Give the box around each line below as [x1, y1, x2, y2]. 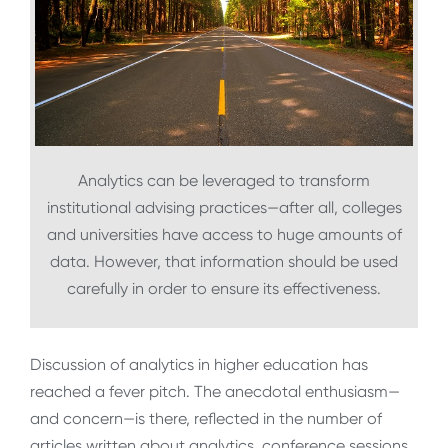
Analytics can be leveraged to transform [78, 171, 370, 191]
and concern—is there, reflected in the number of [30, 408, 382, 428]
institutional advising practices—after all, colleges [46, 198, 402, 218]
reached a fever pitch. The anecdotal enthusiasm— [30, 381, 400, 401]
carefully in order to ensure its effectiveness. [67, 279, 381, 299]
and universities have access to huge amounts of [46, 225, 402, 245]
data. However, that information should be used [50, 252, 398, 272]
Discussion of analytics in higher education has [30, 354, 368, 374]
